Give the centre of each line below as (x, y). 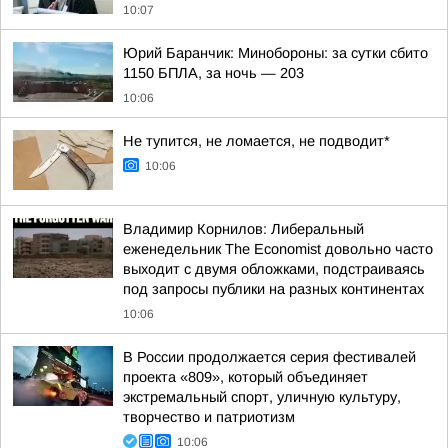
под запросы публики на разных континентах (273, 289)
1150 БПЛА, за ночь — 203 (213, 73)
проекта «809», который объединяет (245, 377)
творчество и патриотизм (209, 417)
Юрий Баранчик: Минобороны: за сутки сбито (275, 53)
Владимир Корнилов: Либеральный (243, 229)
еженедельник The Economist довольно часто (278, 249)
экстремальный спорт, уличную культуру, (262, 397)
